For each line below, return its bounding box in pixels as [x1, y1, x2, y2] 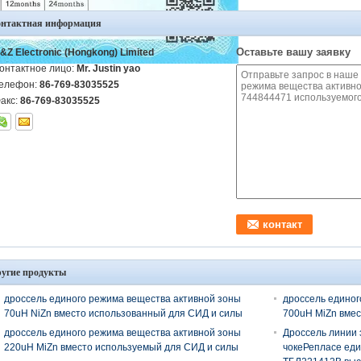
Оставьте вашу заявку [236, 45, 351, 58]
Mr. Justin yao [77, 62, 140, 74]
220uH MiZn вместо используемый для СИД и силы [4, 341, 239, 353]
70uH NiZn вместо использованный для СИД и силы [4, 307, 243, 319]
